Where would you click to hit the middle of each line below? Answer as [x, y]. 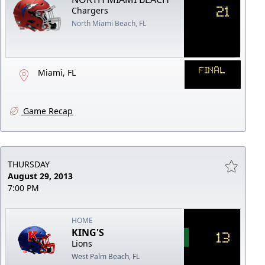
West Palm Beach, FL [106, 256]
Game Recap [47, 111]
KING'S [88, 232]
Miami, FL [57, 72]
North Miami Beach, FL [109, 23]
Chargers [90, 10]
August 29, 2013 [40, 176]
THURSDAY [29, 164]
